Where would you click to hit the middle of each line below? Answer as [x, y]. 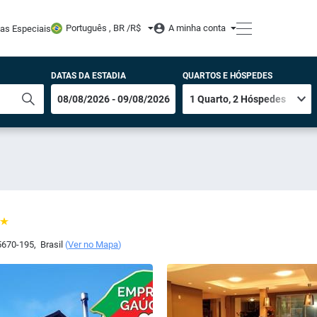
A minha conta [197, 28]
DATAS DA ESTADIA [88, 76]
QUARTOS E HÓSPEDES [227, 76]
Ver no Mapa [93, 244]
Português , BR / [98, 28]
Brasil [51, 244]
